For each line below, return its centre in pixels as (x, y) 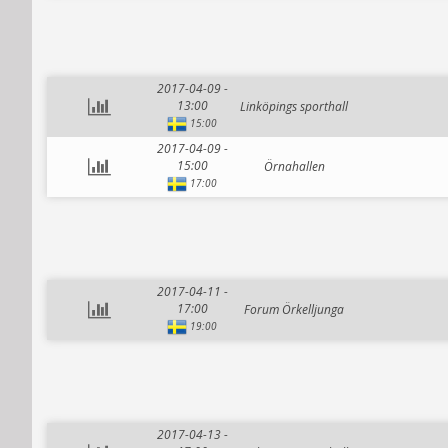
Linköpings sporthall (294, 106)
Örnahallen (294, 166)
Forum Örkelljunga (294, 309)
